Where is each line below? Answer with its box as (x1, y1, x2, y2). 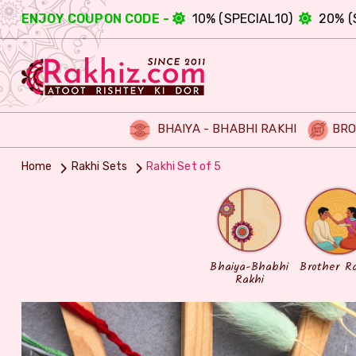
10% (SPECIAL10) (185, 11, 300, 27)
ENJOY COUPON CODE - (21, 11, 170, 27)
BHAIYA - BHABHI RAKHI (153, 122, 297, 137)
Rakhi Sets (71, 159, 128, 173)
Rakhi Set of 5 (146, 159, 222, 173)
